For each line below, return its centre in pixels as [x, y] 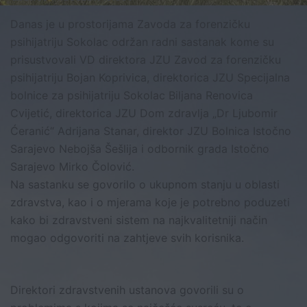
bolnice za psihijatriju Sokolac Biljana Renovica [132, 96]
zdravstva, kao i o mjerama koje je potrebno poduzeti [150, 202]
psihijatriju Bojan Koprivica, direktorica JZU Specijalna [150, 78]
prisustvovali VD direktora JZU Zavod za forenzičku [146, 60]
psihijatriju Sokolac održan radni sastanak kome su [142, 42]
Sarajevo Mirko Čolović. [72, 167]
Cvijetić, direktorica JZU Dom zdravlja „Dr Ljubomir [144, 113]
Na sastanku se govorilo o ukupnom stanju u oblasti [145, 185]
